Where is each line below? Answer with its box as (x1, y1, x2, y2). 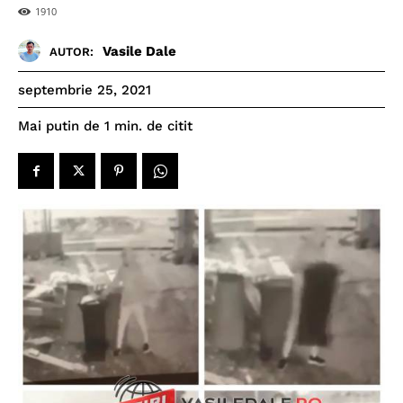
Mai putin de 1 (18, 118, 110, 135)
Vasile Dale (103, 42, 176, 59)
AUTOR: (49, 44, 94, 58)
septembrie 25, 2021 (18, 82, 151, 99)
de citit (147, 118, 193, 135)
